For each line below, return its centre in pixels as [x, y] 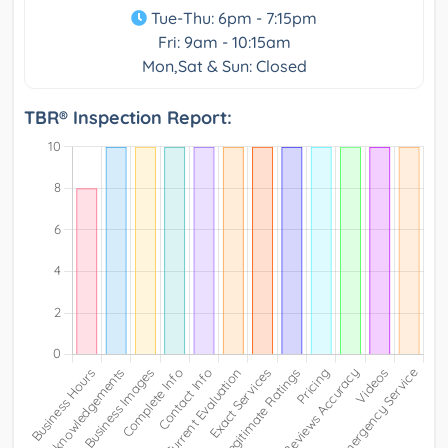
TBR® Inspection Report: [128, 117]
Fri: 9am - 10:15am [224, 41]
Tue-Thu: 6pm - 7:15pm [232, 17]
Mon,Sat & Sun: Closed [224, 65]
